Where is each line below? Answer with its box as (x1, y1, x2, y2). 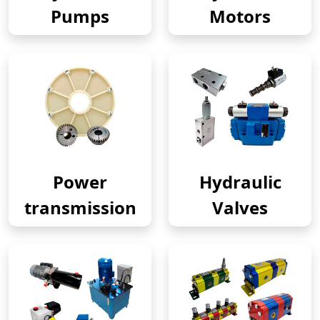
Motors (209, 4, 271, 29)
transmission (24, 196, 136, 220)
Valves (212, 196, 268, 220)
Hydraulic (199, 170, 281, 194)
